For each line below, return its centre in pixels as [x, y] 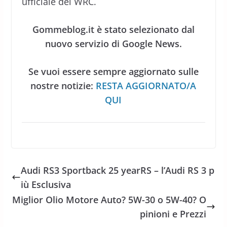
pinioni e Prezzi [173, 214]
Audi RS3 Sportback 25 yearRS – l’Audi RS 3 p [117, 170]
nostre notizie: [63, 85]
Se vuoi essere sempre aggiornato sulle [113, 71]
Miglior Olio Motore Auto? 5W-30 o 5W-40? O [109, 199]
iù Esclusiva [46, 184]
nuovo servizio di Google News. [113, 43]
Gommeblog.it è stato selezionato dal [113, 29]
